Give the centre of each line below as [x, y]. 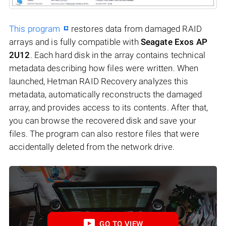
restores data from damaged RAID [135, 29]
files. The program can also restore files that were [104, 133]
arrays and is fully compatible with [75, 42]
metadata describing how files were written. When [104, 68]
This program [35, 29]
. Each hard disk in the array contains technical [118, 55]
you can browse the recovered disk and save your [103, 120]
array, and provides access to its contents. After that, [109, 107]
